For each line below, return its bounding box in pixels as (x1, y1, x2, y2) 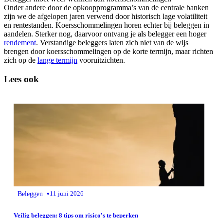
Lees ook (4, 73, 39, 84)
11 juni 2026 (50, 189, 84, 197)
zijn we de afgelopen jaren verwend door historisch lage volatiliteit (4, 12, 207, 21)
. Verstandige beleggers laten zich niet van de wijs (36, 38, 188, 47)
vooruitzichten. (77, 56, 127, 65)
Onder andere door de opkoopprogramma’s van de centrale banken (4, 3, 209, 12)
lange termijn (37, 56, 77, 65)
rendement (4, 38, 36, 47)
